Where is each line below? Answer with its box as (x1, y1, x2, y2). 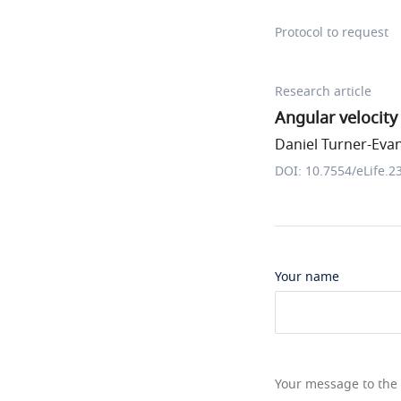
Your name (275, 268, 339, 286)
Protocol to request (275, 23, 388, 42)
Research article (275, 82, 371, 101)
